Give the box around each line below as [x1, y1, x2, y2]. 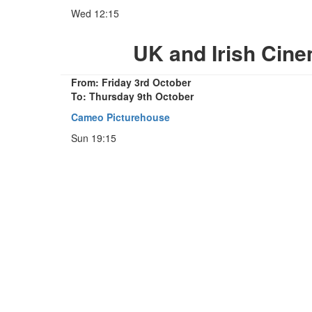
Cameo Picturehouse [71, 109, 170, 124]
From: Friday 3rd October [71, 75, 191, 89]
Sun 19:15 [71, 130, 116, 145]
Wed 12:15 [71, 6, 119, 20]
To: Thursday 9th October [71, 88, 194, 103]
